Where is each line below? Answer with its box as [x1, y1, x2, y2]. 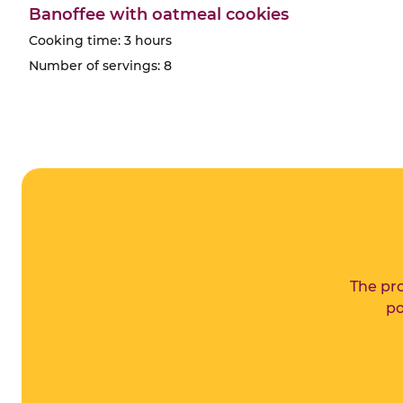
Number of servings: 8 [29, 58, 172, 74]
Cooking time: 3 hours [29, 32, 172, 49]
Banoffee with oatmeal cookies [29, 4, 289, 24]
